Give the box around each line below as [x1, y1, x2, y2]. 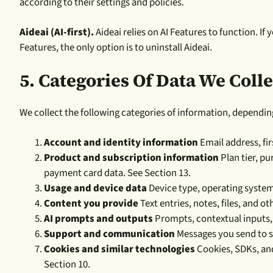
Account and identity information [44, 135, 198, 150]
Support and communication [44, 226, 175, 241]
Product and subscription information [44, 150, 219, 165]
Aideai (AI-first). [19, 24, 94, 40]
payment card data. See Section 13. [44, 165, 191, 180]
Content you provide [44, 196, 138, 211]
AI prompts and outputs [44, 211, 153, 226]
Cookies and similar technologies [44, 241, 195, 257]
